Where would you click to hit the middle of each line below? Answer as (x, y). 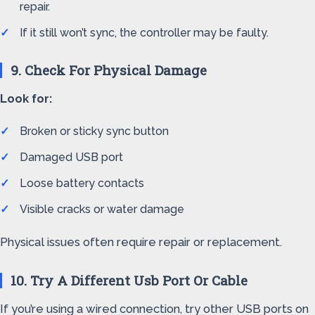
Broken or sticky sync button (94, 131)
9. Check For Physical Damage (109, 70)
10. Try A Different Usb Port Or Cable (129, 280)
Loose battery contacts (82, 183)
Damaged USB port (71, 157)
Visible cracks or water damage (102, 209)
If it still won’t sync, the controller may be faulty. (144, 33)
